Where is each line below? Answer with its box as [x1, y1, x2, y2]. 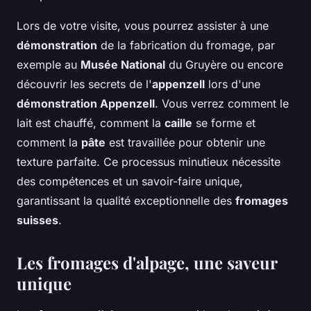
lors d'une [205, 77, 260, 92]
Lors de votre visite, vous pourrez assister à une [17, 19, 269, 33]
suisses [17, 213, 58, 228]
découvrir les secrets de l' [17, 77, 152, 92]
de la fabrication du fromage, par [97, 38, 275, 53]
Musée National [81, 58, 165, 72]
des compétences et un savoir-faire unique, [17, 174, 243, 189]
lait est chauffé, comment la [17, 116, 165, 131]
